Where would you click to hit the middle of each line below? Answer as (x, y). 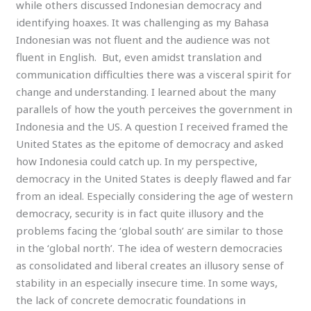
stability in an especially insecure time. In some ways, (147, 283)
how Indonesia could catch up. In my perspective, (137, 161)
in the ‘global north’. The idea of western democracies (150, 248)
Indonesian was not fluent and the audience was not (143, 40)
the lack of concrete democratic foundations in (131, 300)
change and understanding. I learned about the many (146, 92)
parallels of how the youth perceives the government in (154, 109)
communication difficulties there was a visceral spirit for (154, 75)
